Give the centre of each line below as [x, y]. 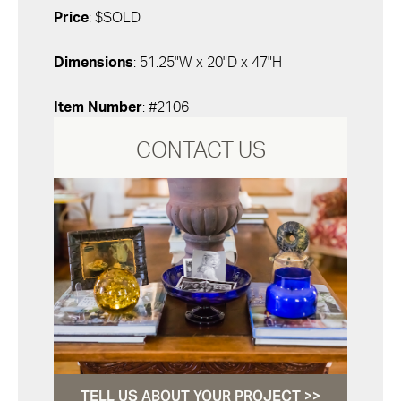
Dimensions [94, 63]
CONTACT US [200, 151]
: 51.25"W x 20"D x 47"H [208, 63]
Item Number [98, 107]
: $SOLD [115, 18]
